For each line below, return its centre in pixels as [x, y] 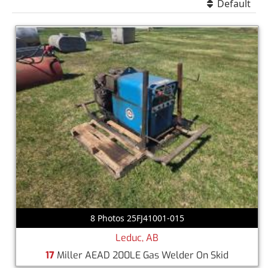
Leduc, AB [137, 237]
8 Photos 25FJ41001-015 [137, 218]
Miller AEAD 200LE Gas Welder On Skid [141, 255]
